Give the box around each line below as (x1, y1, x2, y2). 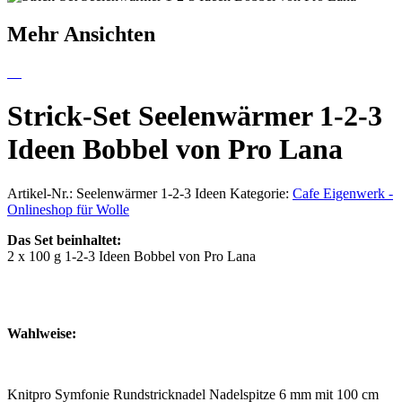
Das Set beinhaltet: (7, 232, 121, 248)
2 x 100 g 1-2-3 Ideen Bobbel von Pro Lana (7, 248, 256, 264)
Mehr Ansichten (7, 22, 155, 46)
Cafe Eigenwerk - (293, 185, 393, 201)
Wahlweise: (7, 325, 76, 341)
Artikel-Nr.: (7, 185, 76, 201)
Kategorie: (230, 185, 293, 201)
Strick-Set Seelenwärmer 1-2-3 (7, 100, 382, 133)
